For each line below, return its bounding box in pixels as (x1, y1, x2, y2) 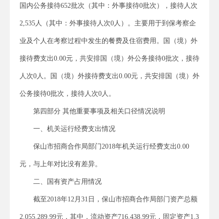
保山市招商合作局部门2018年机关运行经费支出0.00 (33, 142, 189, 150)
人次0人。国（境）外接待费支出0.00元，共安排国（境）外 (20, 72, 199, 80)
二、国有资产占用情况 (33, 177, 102, 185)
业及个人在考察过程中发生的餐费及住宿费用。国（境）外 (20, 37, 197, 44)
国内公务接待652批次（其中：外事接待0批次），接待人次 (20, 1, 197, 9)
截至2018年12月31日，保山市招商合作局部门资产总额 (33, 195, 197, 203)
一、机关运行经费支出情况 (33, 125, 115, 132)
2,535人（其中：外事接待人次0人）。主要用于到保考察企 (20, 19, 196, 27)
